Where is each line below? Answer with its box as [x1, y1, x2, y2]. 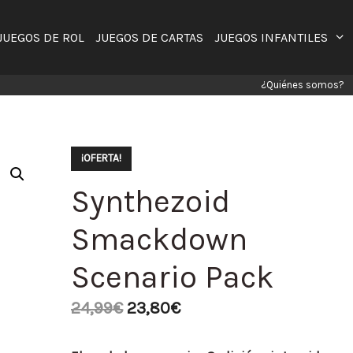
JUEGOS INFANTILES [214, 30, 328, 45]
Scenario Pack [70, 258, 274, 295]
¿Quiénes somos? [261, 79, 344, 91]
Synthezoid [70, 183, 230, 220]
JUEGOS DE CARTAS [95, 30, 203, 45]
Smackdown [70, 221, 247, 258]
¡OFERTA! [80, 152, 121, 164]
